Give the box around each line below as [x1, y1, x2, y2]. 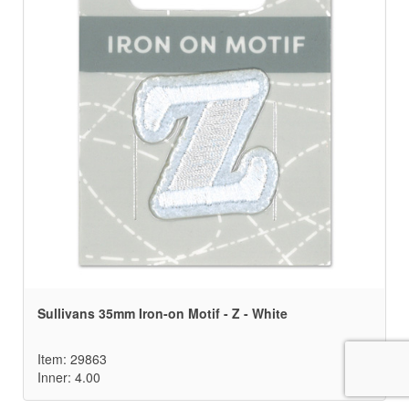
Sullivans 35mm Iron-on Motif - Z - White [37, 304, 288, 323]
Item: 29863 [37, 350, 107, 369]
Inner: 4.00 [37, 368, 100, 387]
